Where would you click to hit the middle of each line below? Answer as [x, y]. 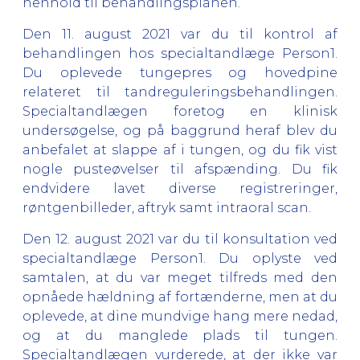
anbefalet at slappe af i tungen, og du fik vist [180, 149]
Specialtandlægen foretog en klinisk [180, 111]
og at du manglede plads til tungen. [180, 335]
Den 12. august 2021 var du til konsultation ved [180, 239]
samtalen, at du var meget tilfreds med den [180, 277]
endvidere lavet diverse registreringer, [180, 188]
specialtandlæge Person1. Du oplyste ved [180, 258]
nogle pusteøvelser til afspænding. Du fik [180, 169]
